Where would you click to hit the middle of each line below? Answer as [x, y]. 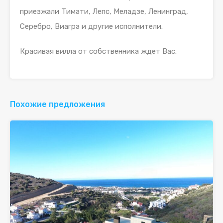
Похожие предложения [57, 105]
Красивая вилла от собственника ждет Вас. [98, 52]
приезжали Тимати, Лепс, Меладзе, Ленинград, [104, 12]
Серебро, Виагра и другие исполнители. [91, 27]
